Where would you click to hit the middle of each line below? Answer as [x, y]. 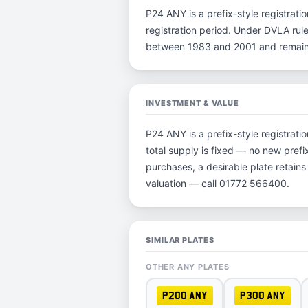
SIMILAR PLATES [180, 240]
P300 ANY [262, 295]
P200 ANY [185, 295]
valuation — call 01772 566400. [218, 183]
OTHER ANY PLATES [188, 267]
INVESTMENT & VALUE [192, 103]
